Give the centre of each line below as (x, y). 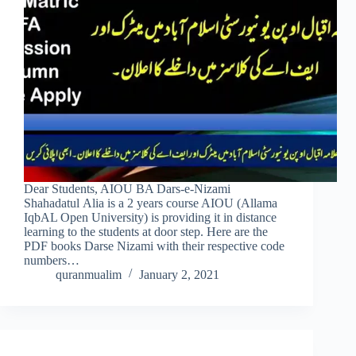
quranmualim (89, 275)
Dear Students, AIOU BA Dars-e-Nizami (127, 189)
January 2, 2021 (179, 275)
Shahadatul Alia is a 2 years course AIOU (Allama (151, 203)
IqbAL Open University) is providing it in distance (150, 218)
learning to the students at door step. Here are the (146, 232)
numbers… (52, 261)
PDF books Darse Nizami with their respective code (154, 246)
